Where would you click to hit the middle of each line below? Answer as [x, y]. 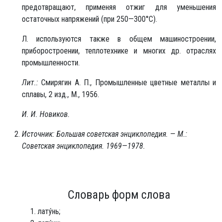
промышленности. [51, 62]
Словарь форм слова [119, 194]
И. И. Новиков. [46, 114]
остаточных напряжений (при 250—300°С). [89, 19]
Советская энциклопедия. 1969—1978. [83, 146]
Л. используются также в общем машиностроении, [119, 39]
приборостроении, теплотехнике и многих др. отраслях [119, 51]
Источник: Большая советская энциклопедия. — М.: [105, 134]
